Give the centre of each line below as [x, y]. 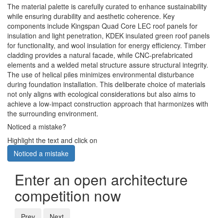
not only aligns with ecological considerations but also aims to [101, 94]
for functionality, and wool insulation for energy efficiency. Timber [107, 45]
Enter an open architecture [101, 180]
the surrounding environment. [53, 114]
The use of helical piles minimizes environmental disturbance [101, 75]
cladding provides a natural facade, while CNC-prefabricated [100, 55]
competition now [68, 196]
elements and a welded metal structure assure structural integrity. [108, 65]
